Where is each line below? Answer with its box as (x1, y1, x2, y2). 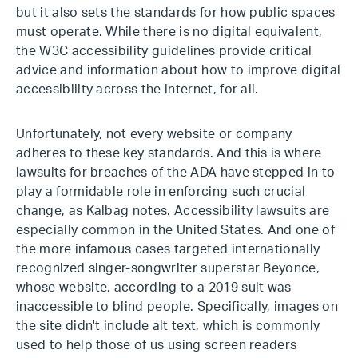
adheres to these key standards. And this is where (16, 147, 322, 160)
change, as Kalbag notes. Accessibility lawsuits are (16, 205, 330, 217)
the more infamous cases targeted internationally (16, 243, 320, 256)
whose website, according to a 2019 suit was (16, 281, 292, 294)
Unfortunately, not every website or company (16, 128, 292, 141)
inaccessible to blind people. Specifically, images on (16, 300, 338, 313)
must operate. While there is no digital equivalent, (16, 26, 323, 38)
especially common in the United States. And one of (16, 224, 336, 237)
